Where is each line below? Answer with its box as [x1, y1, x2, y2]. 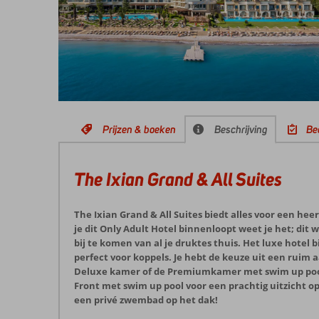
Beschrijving [214, 122, 268, 136]
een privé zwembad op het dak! [74, 293, 218, 306]
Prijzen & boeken [103, 122, 176, 136]
